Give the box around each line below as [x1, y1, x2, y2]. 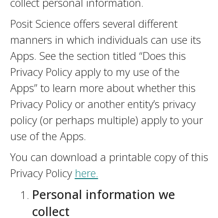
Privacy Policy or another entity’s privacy [10, 96, 196, 111]
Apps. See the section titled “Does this [10, 48, 186, 63]
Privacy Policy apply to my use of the [10, 64, 180, 79]
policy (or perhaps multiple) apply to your [10, 112, 203, 127]
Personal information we [32, 186, 175, 202]
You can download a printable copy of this [10, 149, 208, 164]
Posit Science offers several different [10, 16, 178, 31]
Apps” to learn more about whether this [10, 80, 196, 95]
